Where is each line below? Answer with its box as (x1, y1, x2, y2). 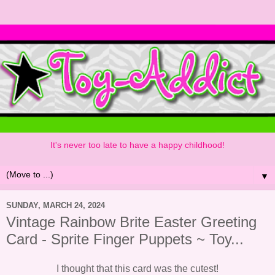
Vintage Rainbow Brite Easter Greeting (6, 214, 257, 231)
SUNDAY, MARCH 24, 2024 (6, 200, 105, 210)
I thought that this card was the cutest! (56, 263, 219, 274)
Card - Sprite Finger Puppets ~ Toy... (6, 231, 244, 248)
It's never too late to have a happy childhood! (50, 139, 225, 150)
